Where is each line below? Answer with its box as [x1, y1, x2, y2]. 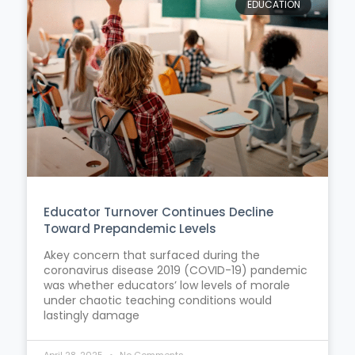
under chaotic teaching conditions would [44, 292, 272, 308]
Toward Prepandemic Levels [44, 219, 216, 237]
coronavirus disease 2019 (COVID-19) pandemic [44, 261, 307, 278]
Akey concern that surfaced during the [44, 246, 260, 263]
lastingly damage [44, 307, 139, 323]
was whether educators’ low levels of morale [44, 277, 290, 293]
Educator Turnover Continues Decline [44, 203, 273, 220]
